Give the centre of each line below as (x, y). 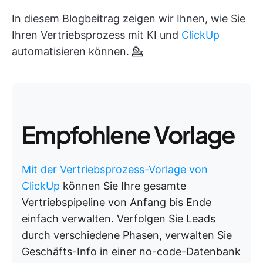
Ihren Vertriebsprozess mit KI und (97, 35)
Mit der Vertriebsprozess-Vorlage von (115, 169)
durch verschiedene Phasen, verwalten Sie (127, 235)
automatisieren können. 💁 (77, 51)
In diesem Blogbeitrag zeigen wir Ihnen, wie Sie (129, 18)
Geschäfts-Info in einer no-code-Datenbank (131, 252)
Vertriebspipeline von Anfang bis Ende (117, 202)
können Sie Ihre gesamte (123, 186)
